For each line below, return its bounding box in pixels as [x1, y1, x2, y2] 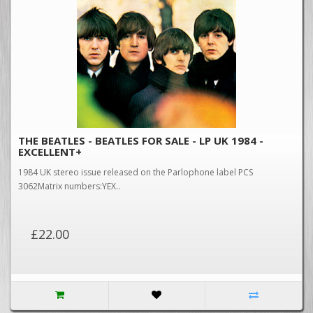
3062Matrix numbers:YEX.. [18, 180, 120, 192]
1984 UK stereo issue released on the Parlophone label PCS [18, 166, 253, 178]
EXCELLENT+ [18, 145, 82, 159]
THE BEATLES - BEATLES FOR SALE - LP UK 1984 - [18, 133, 263, 147]
